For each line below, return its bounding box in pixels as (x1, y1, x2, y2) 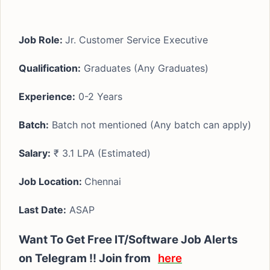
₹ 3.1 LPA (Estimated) (51, 147, 151, 159)
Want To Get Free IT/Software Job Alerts (19, 233, 237, 246)
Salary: (19, 147, 51, 159)
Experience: (19, 90, 75, 102)
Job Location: (19, 175, 84, 187)
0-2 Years (75, 90, 122, 102)
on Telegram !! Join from (19, 251, 158, 265)
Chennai (84, 175, 121, 187)
